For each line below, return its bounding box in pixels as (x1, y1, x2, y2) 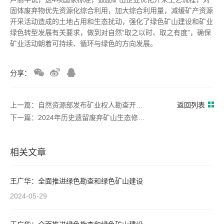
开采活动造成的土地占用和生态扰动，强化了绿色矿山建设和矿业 (10, 17, 213, 25)
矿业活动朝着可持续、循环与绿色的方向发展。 (10, 39, 157, 47)
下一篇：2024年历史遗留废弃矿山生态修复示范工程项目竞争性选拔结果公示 (138, 113, 145, 121)
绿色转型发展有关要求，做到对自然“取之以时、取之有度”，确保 (10, 28, 211, 36)
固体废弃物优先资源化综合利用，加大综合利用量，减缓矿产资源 (10, 6, 213, 14)
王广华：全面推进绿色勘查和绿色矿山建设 (10, 176, 143, 185)
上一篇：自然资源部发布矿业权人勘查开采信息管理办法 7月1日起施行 (136, 101, 143, 109)
